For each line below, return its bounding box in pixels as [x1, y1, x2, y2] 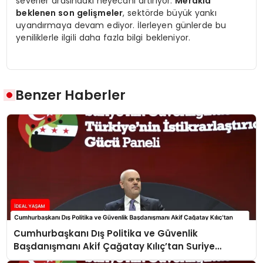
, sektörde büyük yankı [123, 6, 217, 19]
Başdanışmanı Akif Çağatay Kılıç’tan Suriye [14, 240, 215, 252]
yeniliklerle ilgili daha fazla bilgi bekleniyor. [16, 31, 191, 43]
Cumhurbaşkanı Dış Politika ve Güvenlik [14, 227, 198, 240]
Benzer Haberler [15, 86, 126, 105]
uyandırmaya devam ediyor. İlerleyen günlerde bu [16, 19, 227, 31]
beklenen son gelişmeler [16, 6, 123, 19]
